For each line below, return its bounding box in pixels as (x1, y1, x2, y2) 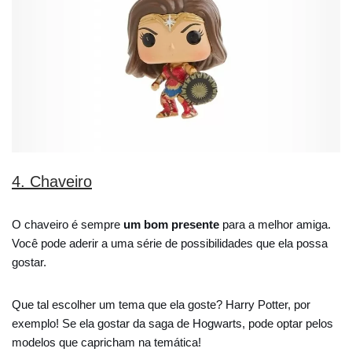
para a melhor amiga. (219, 217, 331, 231)
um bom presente (123, 217, 219, 231)
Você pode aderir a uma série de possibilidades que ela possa (12, 236, 328, 250)
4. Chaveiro (12, 172, 92, 190)
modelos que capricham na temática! (12, 335, 201, 349)
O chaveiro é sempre (12, 217, 123, 231)
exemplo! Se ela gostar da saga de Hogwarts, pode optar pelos (12, 316, 333, 330)
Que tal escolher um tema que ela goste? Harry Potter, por (12, 297, 310, 311)
